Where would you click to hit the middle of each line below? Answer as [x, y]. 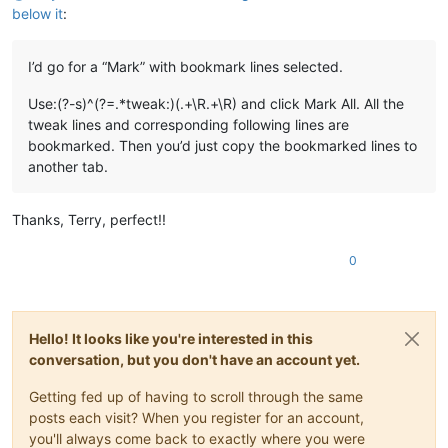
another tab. [68, 166]
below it [37, 13]
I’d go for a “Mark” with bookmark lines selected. [185, 66]
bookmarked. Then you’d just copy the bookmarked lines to [222, 145]
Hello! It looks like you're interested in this [171, 338]
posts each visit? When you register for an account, [196, 417]
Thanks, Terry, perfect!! [89, 219]
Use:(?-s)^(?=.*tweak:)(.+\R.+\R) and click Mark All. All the [216, 103]
